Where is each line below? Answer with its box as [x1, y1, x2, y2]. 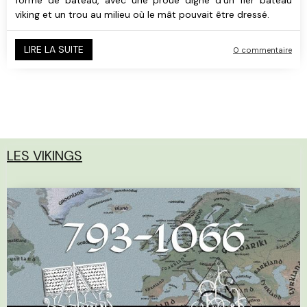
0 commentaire [233, 45, 292, 55]
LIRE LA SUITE [24, 42, 84, 56]
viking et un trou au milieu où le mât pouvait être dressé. [15, 8, 269, 21]
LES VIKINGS [7, 146, 82, 164]
